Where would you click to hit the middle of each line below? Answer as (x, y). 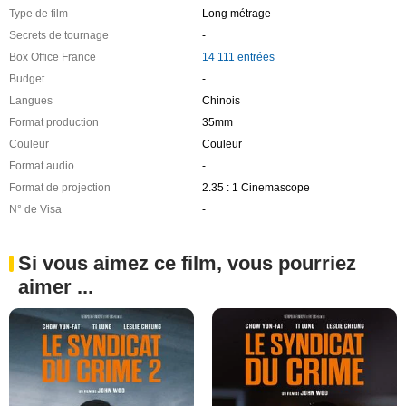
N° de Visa (35, 210)
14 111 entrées (238, 58)
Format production (54, 123)
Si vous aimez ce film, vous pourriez (187, 264)
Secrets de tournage (59, 36)
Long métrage (236, 14)
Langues (31, 101)
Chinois (221, 101)
